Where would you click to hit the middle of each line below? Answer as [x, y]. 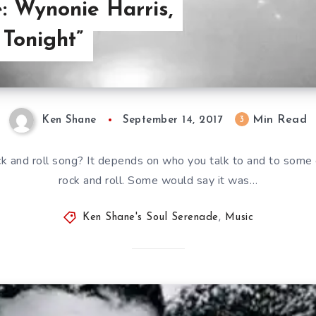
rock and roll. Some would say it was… [158, 181]
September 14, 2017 [173, 121]
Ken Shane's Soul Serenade [151, 218]
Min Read [278, 120]
